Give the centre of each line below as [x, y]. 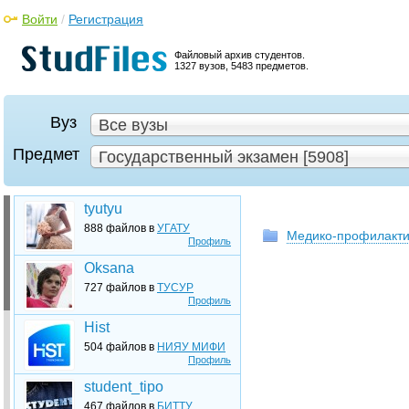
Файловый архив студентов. [240, 55]
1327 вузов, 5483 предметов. [241, 66]
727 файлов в [121, 288]
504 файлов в [121, 347]
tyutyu [103, 209]
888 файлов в [121, 228]
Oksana [109, 268]
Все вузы [133, 125]
